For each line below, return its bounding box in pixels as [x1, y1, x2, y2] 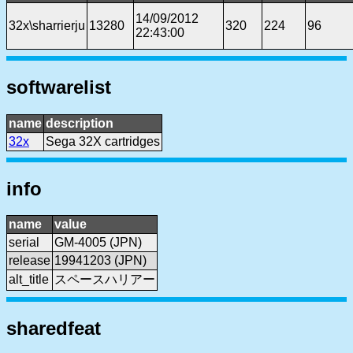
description [46, 116, 113, 130]
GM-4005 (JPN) [54, 236, 142, 250]
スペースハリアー [54, 273, 155, 287]
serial [9, 236, 39, 250]
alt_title [9, 273, 49, 287]
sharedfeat [6, 318, 101, 340]
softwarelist [6, 76, 111, 98]
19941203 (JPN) [54, 254, 147, 268]
